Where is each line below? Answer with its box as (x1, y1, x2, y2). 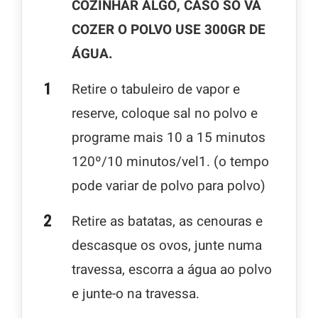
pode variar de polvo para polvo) (72, 175, 265, 196)
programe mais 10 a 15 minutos (72, 127, 265, 148)
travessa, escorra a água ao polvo (72, 259, 272, 280)
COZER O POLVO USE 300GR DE (72, 19, 265, 40)
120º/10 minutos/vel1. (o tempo (72, 151, 269, 172)
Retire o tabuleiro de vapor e (72, 79, 240, 99)
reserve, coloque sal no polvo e (72, 103, 258, 124)
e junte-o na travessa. (72, 283, 199, 304)
